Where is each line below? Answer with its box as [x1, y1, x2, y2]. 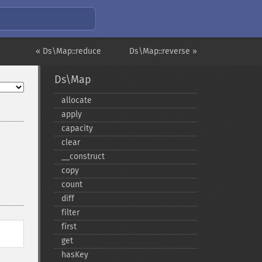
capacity [61, 123, 93, 133]
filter [61, 208, 80, 218]
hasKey [61, 250, 88, 260]
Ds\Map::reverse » [129, 46, 197, 56]
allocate [61, 95, 92, 105]
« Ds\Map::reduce [36, 46, 101, 56]
